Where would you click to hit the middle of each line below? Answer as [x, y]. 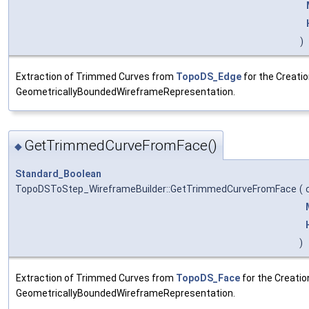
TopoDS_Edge [209, 77]
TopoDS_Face [208, 278]
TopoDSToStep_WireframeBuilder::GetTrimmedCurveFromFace [156, 189]
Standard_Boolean [58, 173]
